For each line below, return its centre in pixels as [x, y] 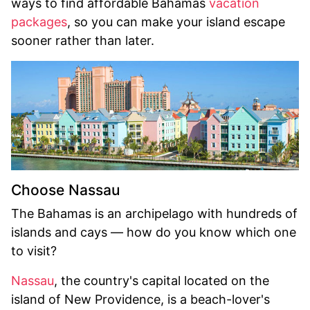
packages [39, 22]
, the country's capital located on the [162, 280]
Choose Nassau [65, 190]
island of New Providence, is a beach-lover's [140, 299]
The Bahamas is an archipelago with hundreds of [154, 213]
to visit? [34, 250]
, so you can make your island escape [176, 22]
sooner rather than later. [83, 40]
